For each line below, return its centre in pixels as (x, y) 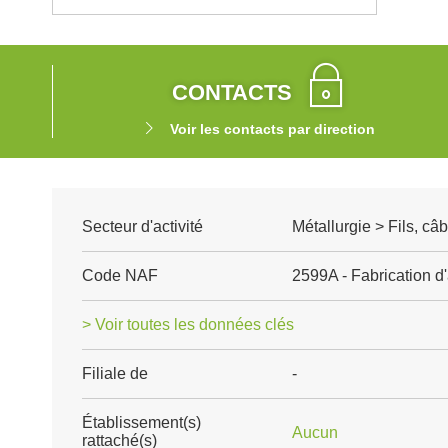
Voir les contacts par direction (272, 129)
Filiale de (115, 373)
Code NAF (120, 275)
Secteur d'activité (142, 226)
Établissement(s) (141, 422)
